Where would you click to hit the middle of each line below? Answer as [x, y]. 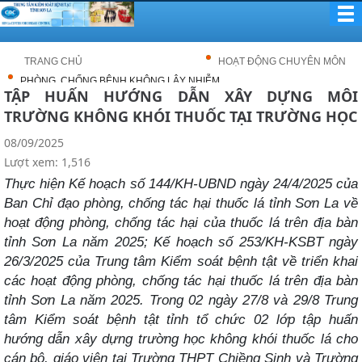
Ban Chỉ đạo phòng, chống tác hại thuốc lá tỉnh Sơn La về [181, 203]
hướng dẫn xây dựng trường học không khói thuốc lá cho [181, 339]
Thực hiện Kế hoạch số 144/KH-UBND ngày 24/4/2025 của [181, 183]
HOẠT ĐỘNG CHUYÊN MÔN [282, 61]
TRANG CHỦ [53, 61]
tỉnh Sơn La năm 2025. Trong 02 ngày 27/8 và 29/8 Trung [181, 300]
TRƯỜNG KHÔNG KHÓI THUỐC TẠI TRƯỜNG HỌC [181, 116]
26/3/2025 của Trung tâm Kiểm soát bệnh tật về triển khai [181, 261]
